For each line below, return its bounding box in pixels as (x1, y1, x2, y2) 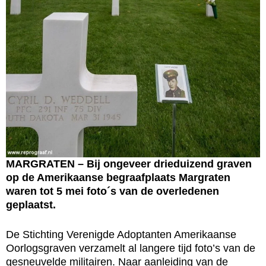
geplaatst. (6, 199, 56, 211)
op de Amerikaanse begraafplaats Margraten (6, 172, 230, 184)
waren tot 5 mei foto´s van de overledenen (6, 185, 219, 198)
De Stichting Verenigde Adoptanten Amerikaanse (6, 229, 236, 241)
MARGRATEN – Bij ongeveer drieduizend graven (6, 158, 252, 170)
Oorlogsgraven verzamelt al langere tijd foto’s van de (6, 242, 255, 255)
